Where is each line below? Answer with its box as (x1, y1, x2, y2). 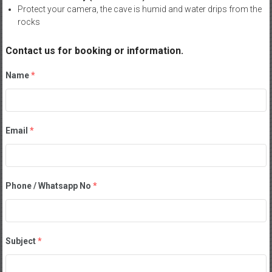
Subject (5, 236, 36, 246)
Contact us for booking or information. (5, 44, 183, 56)
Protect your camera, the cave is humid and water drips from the (17, 4, 262, 14)
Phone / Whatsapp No (5, 180, 91, 191)
